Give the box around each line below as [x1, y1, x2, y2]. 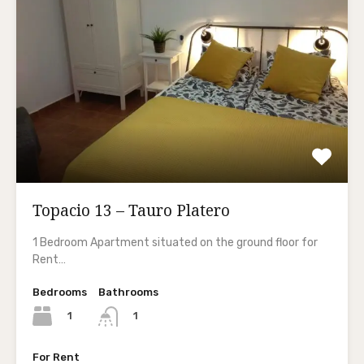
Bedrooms [32, 286, 87, 299]
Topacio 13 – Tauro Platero [32, 200, 230, 222]
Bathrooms [98, 286, 158, 299]
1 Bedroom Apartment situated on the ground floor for [32, 236, 318, 250]
